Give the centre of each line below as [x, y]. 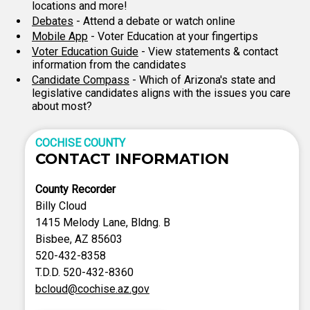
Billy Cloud [61, 206]
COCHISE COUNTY [80, 143]
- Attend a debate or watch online [154, 21]
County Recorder [75, 189]
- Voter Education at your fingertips [173, 36]
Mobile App [60, 36]
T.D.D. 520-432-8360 [84, 272]
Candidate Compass [81, 80]
